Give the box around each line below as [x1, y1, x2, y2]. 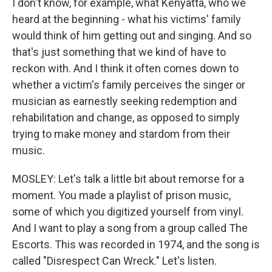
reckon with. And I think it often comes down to [12, 62, 239, 75]
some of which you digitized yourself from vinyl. [12, 205, 243, 218]
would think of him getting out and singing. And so [12, 29, 251, 42]
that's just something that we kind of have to [12, 46, 226, 58]
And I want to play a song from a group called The [12, 222, 248, 234]
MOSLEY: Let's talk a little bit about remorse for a [12, 172, 244, 185]
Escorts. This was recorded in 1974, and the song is [12, 238, 260, 251]
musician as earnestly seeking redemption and [12, 95, 237, 107]
